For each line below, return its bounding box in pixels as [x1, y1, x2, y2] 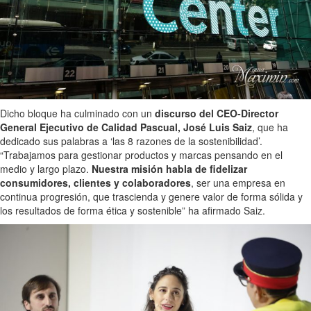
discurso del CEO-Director [155, 106, 278, 121]
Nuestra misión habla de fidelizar [92, 162, 247, 176]
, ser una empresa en [191, 176, 285, 190]
